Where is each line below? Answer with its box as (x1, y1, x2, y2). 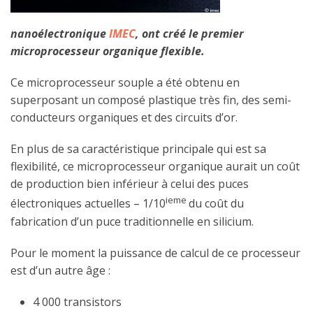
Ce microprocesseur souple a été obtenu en (10, 75, 240, 91)
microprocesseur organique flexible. (10, 43, 205, 59)
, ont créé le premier (136, 26, 244, 42)
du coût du (189, 196, 244, 212)
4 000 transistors (33, 293, 122, 310)
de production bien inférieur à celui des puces (10, 176, 249, 192)
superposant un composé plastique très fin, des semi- (10, 92, 291, 108)
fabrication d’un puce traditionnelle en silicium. (10, 213, 254, 229)
